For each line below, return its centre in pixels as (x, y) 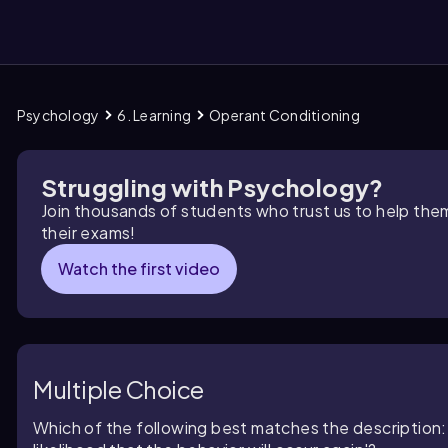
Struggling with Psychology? (212, 187)
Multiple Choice (118, 388)
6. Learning (154, 115)
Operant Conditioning (284, 115)
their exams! (88, 232)
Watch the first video (139, 268)
